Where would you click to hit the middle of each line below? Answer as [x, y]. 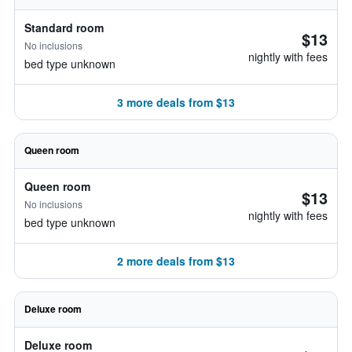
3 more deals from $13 [176, 102]
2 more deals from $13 [176, 261]
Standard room [64, 27]
